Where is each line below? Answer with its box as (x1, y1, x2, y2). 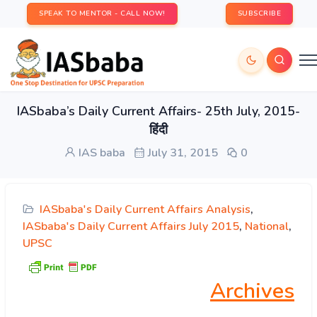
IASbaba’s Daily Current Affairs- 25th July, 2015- (17, 103, 300, 120)
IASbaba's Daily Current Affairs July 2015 (23, 219, 239, 234)
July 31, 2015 (144, 145, 218, 161)
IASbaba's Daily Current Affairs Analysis (40, 202, 250, 217)
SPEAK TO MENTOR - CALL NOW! (39, 8, 166, 18)
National (245, 219, 289, 234)
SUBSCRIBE (237, 8, 281, 18)
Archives (210, 277, 294, 306)
